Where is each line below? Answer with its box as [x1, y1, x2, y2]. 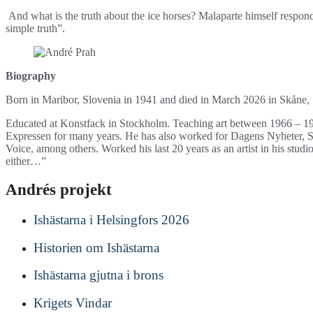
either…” [6, 155, 46, 168]
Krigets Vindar [34, 295, 112, 310]
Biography [6, 70, 56, 82]
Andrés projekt [6, 181, 112, 199]
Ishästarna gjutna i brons [34, 268, 163, 283]
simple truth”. [6, 22, 65, 35]
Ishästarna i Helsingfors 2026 [34, 212, 189, 228]
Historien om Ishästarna [34, 240, 159, 255]
